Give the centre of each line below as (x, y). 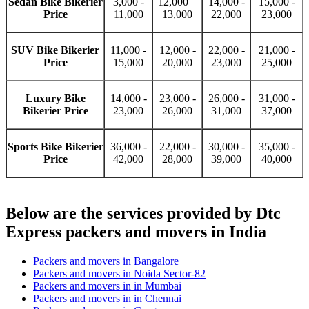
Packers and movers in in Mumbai (107, 286)
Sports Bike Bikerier (55, 147)
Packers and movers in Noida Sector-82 (119, 274)
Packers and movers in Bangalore (106, 261)
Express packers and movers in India (136, 232)
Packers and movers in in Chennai (107, 299)
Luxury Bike (55, 99)
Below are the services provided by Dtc (143, 213)
